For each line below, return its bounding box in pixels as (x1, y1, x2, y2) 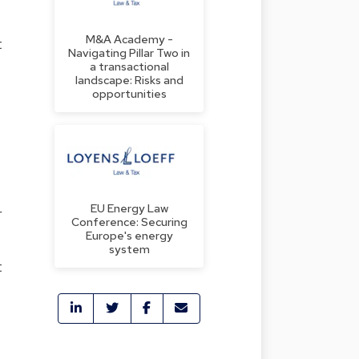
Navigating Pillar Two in (68, 44, 190, 60)
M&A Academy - (85, 30, 173, 46)
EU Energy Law (90, 200, 168, 216)
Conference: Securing (71, 213, 188, 229)
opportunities (91, 85, 167, 101)
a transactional (89, 58, 169, 74)
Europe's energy (85, 227, 173, 243)
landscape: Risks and (75, 71, 184, 87)
